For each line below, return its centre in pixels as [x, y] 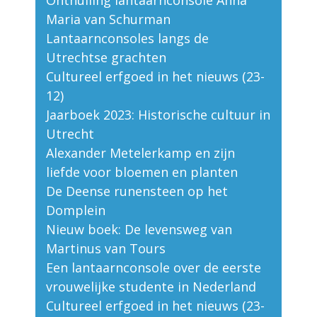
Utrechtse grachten [106, 58]
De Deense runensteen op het [137, 191]
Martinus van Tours [106, 249]
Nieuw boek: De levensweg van [139, 230]
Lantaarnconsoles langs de [127, 39]
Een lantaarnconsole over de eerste [154, 268]
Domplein [76, 211]
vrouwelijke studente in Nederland [151, 287]
